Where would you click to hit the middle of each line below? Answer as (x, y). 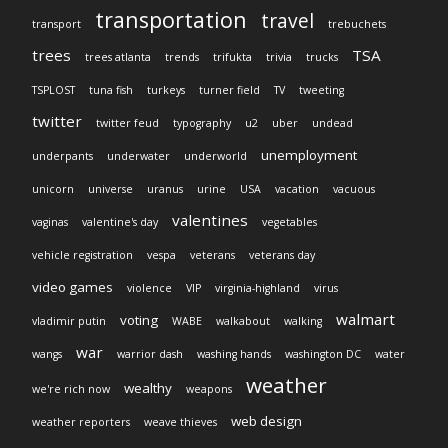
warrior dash (150, 354)
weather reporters (81, 422)
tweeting (321, 90)
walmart (365, 319)
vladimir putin (69, 321)
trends (182, 57)
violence (149, 288)
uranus (165, 189)
